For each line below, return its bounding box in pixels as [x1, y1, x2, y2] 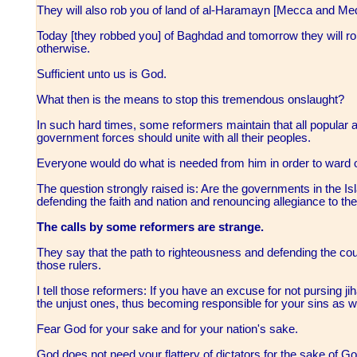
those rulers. [37, 259, 104, 273]
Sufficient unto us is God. [37, 68, 170, 81]
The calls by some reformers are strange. [37, 221, 267, 234]
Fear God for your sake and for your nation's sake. [37, 323, 301, 336]
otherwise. [37, 42, 93, 56]
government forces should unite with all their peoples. [37, 131, 314, 145]
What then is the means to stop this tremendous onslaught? [37, 93, 347, 107]
